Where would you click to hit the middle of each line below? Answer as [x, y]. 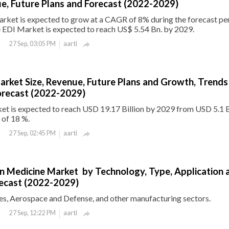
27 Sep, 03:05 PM [32, 44]
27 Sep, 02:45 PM [32, 133]
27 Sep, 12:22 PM [32, 213]
